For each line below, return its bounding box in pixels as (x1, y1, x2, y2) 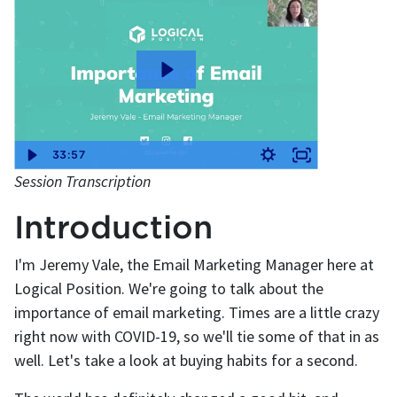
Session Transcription (14, 171, 151, 192)
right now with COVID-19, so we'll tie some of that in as (14, 326, 379, 347)
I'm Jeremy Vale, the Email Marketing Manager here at (14, 254, 374, 276)
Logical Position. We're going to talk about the (14, 278, 323, 300)
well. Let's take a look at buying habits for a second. (14, 350, 358, 371)
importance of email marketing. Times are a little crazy (14, 302, 379, 323)
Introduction (14, 209, 213, 245)
